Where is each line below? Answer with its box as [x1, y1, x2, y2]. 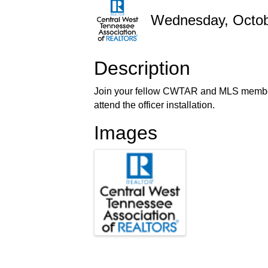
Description [94, 57, 190, 79]
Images [94, 122, 157, 144]
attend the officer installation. [94, 100, 215, 110]
